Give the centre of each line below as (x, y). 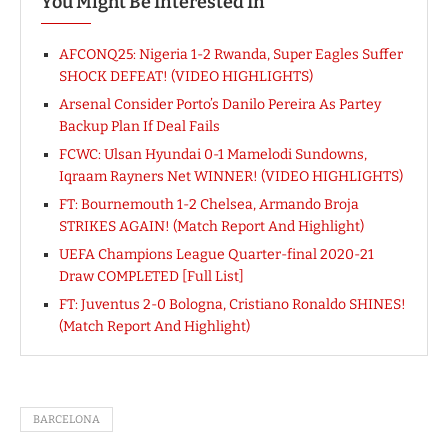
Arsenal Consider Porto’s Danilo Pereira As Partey (220, 105)
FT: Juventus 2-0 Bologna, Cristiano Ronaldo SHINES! (232, 305)
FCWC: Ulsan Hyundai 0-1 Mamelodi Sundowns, (213, 155)
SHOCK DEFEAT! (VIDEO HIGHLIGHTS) (186, 77)
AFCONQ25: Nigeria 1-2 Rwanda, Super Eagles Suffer (231, 55)
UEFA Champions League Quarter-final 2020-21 (216, 255)
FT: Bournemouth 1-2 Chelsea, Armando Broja (209, 205)
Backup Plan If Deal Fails (139, 127)
